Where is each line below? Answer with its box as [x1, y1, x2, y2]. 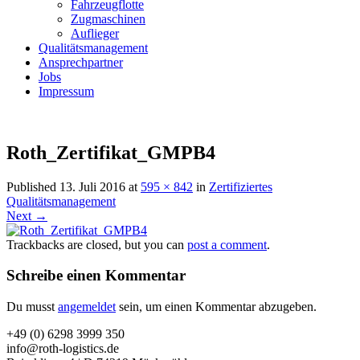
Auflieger [71, 26, 119, 40]
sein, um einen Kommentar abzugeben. [116, 300, 317, 314]
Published [6, 179, 59, 194]
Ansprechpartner [39, 55, 123, 69]
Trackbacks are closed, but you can [6, 237, 187, 252]
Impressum [39, 84, 94, 98]
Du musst [6, 300, 58, 314]
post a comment [187, 237, 267, 252]
